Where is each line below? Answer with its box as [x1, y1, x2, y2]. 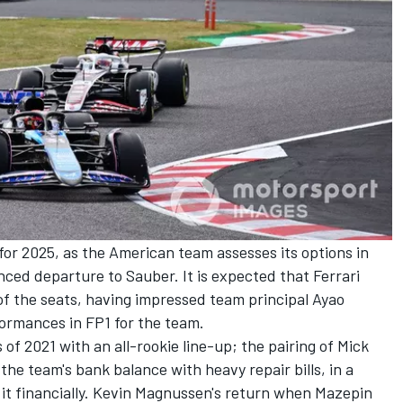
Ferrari [313, 265, 360, 286]
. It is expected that [175, 265, 313, 286]
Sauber [126, 265, 175, 286]
